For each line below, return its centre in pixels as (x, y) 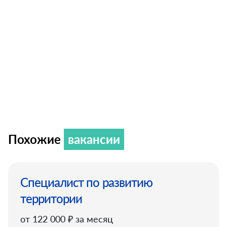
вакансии (94, 139)
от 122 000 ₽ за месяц (67, 219)
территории (51, 198)
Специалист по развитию (86, 182)
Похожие (36, 139)
